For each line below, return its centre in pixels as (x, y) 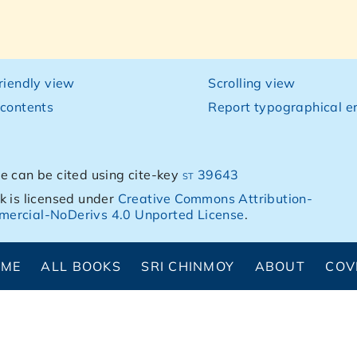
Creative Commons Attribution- (215, 198)
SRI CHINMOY (188, 266)
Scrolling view (252, 83)
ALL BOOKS (81, 266)
